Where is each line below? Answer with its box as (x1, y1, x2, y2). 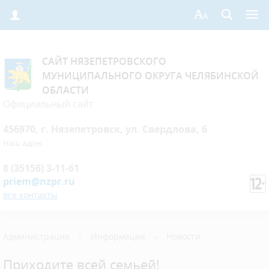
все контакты (3, 189, 58, 201)
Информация (91, 231, 145, 242)
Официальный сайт (3, 97, 93, 110)
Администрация (3, 231, 70, 242)
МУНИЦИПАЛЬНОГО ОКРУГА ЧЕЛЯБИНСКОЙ (42, 69, 259, 82)
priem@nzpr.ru (3, 175, 75, 188)
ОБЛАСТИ (42, 83, 89, 97)
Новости (166, 231, 201, 242)
